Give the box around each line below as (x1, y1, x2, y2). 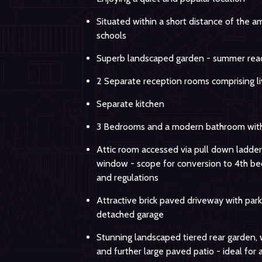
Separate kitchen (96, 98, 164, 109)
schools (96, 29, 126, 41)
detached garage (96, 208, 164, 220)
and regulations (96, 171, 158, 183)
